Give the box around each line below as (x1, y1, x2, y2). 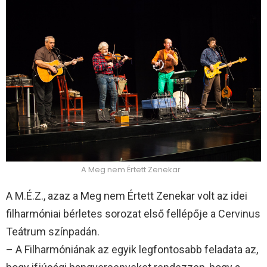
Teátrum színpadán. (6, 225, 100, 238)
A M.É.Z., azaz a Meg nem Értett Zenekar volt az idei (6, 190, 247, 203)
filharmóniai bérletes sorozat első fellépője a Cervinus (6, 207, 260, 221)
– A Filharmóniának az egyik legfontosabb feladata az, (6, 243, 258, 256)
